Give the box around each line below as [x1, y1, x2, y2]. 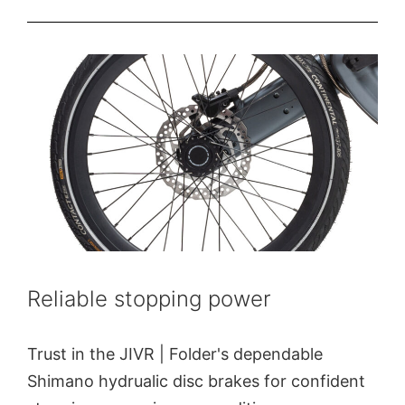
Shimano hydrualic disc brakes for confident [27, 371, 365, 391]
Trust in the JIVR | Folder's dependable [27, 344, 323, 363]
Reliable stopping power [27, 285, 271, 312]
